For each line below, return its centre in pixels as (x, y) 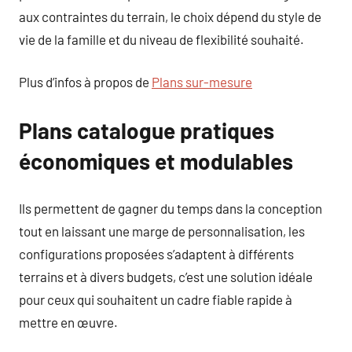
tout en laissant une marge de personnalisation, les (162, 231)
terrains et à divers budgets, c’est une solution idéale (166, 276)
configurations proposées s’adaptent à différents (156, 253)
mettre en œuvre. (68, 322)
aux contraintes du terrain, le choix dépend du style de (170, 16)
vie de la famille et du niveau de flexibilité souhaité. (161, 39)
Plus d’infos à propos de (85, 82)
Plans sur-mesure (202, 82)
